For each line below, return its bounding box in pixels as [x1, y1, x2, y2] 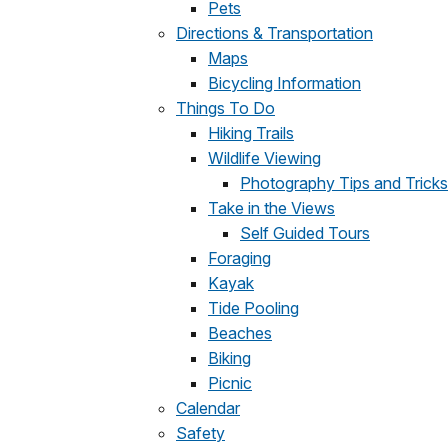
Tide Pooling [208, 298, 299, 318]
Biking [208, 348, 251, 368]
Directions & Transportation [176, 23, 373, 43]
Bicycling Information [208, 73, 361, 93]
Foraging [208, 248, 271, 268]
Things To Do [176, 98, 275, 118]
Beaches [208, 323, 272, 343]
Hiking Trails [208, 123, 294, 143]
